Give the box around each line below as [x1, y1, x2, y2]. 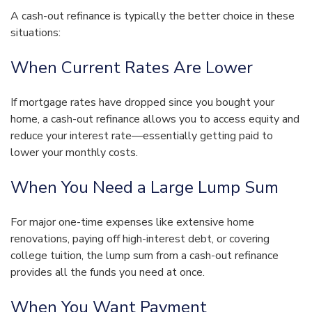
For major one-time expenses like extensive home [10, 214, 254, 231]
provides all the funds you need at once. [10, 265, 205, 281]
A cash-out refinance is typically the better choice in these [10, 8, 295, 24]
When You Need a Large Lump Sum [10, 176, 279, 199]
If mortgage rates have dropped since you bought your [10, 95, 274, 111]
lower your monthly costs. [10, 145, 138, 161]
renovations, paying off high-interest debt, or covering [10, 231, 270, 247]
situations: [10, 25, 61, 41]
